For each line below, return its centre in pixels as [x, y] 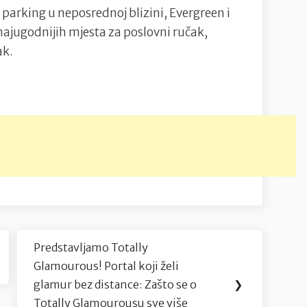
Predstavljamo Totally [91, 248]
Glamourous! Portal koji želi [107, 266]
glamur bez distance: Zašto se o [115, 285]
